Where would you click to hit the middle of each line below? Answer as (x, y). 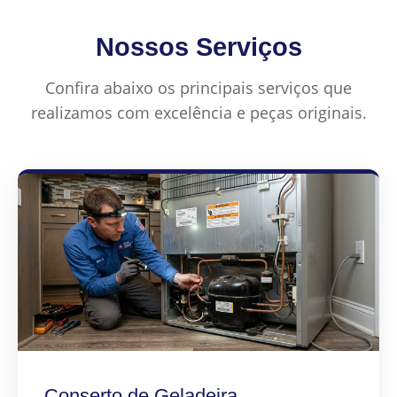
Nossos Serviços (198, 47)
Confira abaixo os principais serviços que (198, 88)
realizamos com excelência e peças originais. (198, 113)
